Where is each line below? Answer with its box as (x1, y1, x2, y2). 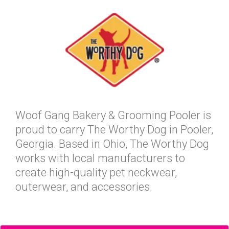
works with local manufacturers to (15, 152, 185, 165)
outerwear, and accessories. (15, 180, 152, 193)
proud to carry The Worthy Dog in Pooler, (15, 123, 213, 136)
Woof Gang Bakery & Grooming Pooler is (15, 109, 211, 122)
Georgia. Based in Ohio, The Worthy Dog (15, 138, 209, 150)
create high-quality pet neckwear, (15, 166, 177, 179)
